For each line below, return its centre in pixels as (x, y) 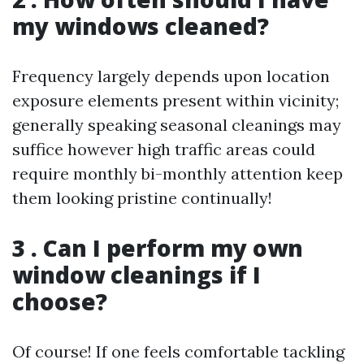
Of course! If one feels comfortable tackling (178, 351)
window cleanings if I (136, 275)
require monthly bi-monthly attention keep (178, 173)
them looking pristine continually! (142, 198)
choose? (60, 301)
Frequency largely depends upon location (171, 76)
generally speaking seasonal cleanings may (177, 125)
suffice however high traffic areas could (164, 149)
